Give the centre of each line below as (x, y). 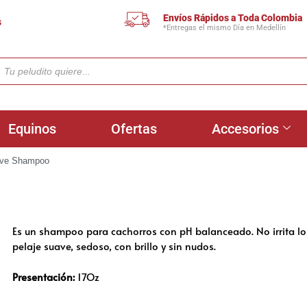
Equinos (32, 129)
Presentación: (44, 276)
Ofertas (134, 129)
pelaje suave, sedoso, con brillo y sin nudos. (114, 246)
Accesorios (245, 129)
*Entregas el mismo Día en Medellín (225, 27)
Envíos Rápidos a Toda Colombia (233, 17)
